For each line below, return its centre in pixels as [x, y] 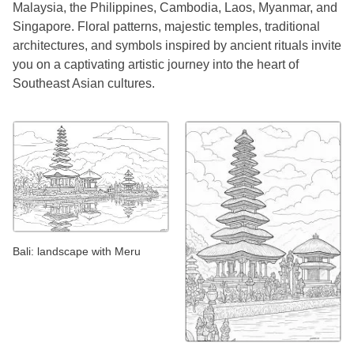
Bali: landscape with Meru [77, 251]
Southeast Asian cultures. [84, 84]
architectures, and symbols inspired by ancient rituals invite [177, 46]
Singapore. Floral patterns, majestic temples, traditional [166, 27]
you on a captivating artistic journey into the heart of [156, 65]
